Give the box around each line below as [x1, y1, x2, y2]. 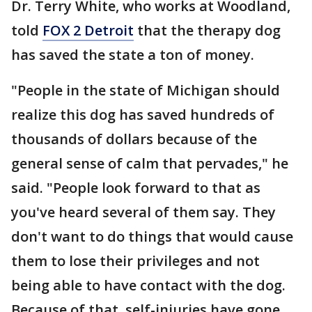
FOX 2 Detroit [42, 21, 134, 40]
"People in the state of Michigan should [11, 81, 280, 100]
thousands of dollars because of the [11, 130, 257, 148]
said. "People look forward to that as [11, 178, 260, 197]
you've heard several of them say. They [11, 203, 276, 221]
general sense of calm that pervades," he [11, 154, 288, 173]
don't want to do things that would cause [11, 227, 293, 246]
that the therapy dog [134, 21, 281, 40]
